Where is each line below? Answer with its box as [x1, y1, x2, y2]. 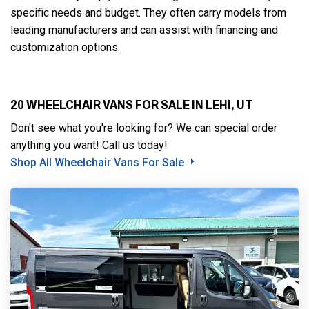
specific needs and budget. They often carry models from [10, 6, 286, 19]
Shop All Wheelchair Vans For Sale [10, 155, 187, 169]
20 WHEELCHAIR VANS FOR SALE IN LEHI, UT [10, 97, 253, 112]
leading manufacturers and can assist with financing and [10, 23, 278, 37]
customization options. [10, 40, 120, 54]
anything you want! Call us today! [10, 138, 168, 152]
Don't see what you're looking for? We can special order [10, 121, 277, 134]
